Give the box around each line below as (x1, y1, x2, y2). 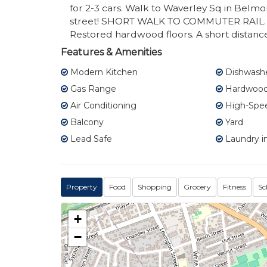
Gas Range (68, 83, 116, 95)
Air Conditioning (68, 100, 136, 111)
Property (66, 182, 97, 192)
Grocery (184, 182, 211, 192)
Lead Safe (68, 133, 112, 145)
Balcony (68, 117, 104, 128)
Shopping (138, 182, 172, 192)
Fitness (223, 182, 246, 192)
